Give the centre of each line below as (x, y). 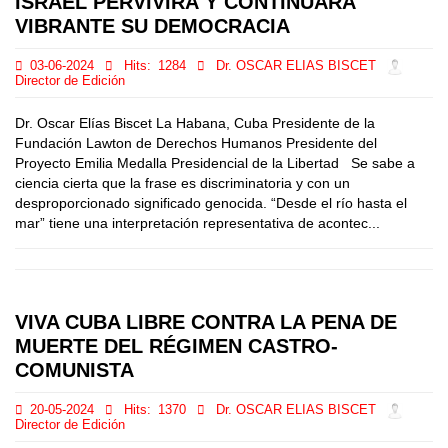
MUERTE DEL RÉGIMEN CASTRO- (176, 346)
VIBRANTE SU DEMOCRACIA (152, 26)
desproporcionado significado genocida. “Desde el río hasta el (211, 203)
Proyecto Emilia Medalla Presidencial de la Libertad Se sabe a (215, 163)
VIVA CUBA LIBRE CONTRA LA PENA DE (206, 322)
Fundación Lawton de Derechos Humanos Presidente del (196, 143)
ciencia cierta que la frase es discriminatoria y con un (182, 183)
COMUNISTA (74, 370)
